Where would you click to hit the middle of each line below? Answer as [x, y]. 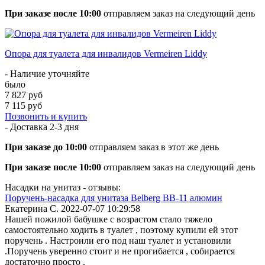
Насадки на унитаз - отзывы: [63, 187]
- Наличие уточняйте [47, 73]
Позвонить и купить [46, 116]
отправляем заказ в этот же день [153, 147]
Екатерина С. [32, 208]
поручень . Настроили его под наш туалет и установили [118, 240]
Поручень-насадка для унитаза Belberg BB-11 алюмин [114, 198]
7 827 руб [24, 95]
